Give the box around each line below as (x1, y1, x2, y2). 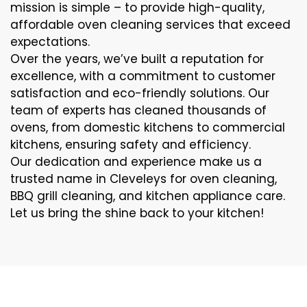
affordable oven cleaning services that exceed (10, 16, 291, 34)
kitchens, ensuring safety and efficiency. (10, 136, 251, 153)
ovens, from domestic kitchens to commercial (10, 119, 285, 136)
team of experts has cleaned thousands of (10, 102, 267, 119)
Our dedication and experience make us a (10, 153, 262, 171)
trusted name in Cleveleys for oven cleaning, (10, 171, 277, 188)
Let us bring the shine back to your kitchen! (10, 205, 264, 222)
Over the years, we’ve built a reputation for (10, 51, 264, 68)
